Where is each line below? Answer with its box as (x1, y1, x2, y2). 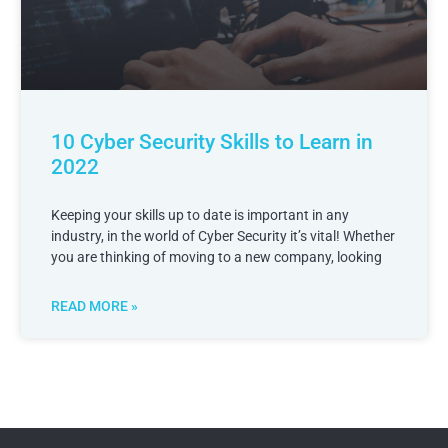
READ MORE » (50, 298, 138, 315)
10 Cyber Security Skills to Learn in (50, 130, 373, 155)
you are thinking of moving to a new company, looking (50, 249, 382, 266)
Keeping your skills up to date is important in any (50, 207, 349, 224)
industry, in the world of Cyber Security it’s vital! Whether (50, 228, 395, 245)
